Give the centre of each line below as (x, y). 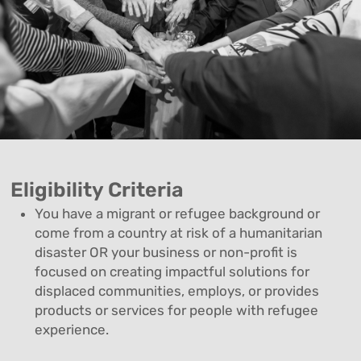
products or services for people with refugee (177, 310)
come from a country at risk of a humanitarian (179, 232)
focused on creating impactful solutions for (172, 271)
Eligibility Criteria (98, 189)
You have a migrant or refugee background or (178, 213)
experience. (72, 329)
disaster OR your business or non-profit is (166, 252)
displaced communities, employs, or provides (177, 290)
